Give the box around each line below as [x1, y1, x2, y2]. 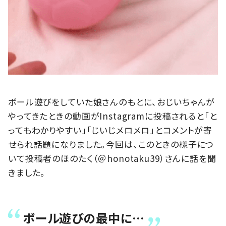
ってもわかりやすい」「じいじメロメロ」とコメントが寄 [8, 124, 213, 137]
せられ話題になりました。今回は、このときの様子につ [8, 138, 214, 151]
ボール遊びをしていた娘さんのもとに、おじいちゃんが [8, 95, 215, 108]
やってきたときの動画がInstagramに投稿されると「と [8, 109, 217, 123]
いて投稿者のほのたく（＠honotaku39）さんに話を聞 [8, 152, 216, 165]
